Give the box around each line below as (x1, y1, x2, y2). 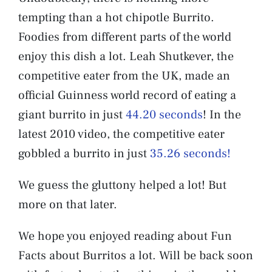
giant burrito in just (18, 106, 126, 123)
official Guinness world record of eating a (18, 87, 236, 103)
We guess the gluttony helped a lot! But (18, 177, 226, 193)
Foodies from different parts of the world (18, 29, 231, 45)
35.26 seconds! (150, 145, 231, 161)
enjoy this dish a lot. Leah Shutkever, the (18, 48, 234, 64)
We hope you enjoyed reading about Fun (18, 228, 232, 244)
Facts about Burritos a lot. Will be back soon (18, 247, 253, 263)
